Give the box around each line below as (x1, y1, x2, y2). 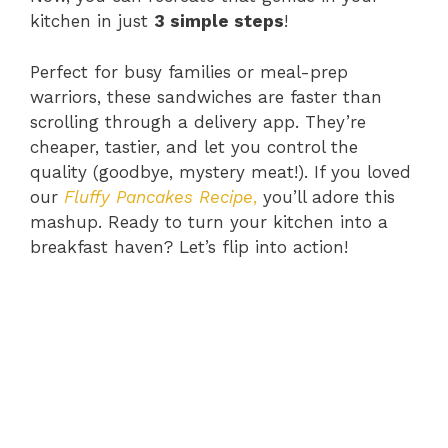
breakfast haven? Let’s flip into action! (30, 236, 348, 257)
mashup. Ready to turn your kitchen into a (30, 211, 388, 232)
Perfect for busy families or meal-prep (30, 61, 348, 82)
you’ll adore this (257, 186, 395, 207)
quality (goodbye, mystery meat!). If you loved (30, 161, 411, 182)
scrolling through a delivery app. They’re (30, 111, 366, 132)
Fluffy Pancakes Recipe (64, 186, 253, 207)
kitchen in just (30, 11, 154, 32)
